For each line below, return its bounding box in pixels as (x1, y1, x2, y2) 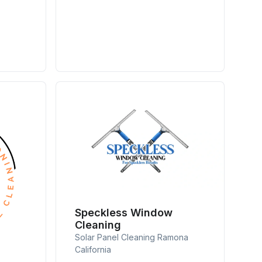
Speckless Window (75, 206, 173, 219)
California (75, 244, 112, 254)
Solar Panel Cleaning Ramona (75, 232, 189, 242)
